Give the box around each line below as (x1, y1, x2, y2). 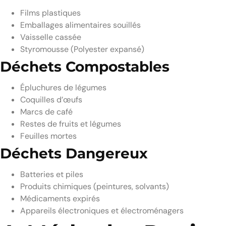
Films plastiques (20, 7, 81, 18)
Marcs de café (20, 106, 73, 117)
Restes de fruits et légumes (20, 118, 121, 129)
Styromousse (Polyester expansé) (20, 43, 144, 54)
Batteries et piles (20, 168, 83, 180)
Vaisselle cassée (20, 31, 81, 42)
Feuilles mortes (20, 130, 77, 141)
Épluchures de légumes (20, 82, 106, 93)
